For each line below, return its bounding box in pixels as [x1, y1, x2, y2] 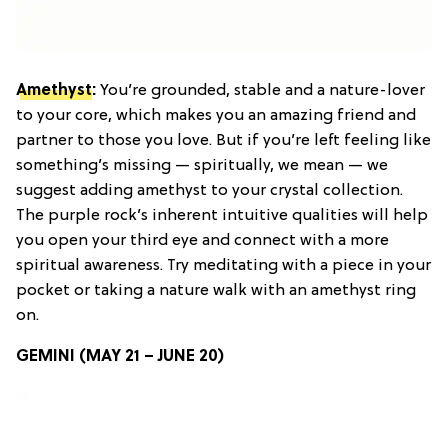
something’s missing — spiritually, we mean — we [16, 156, 388, 175]
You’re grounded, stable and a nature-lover [96, 81, 425, 100]
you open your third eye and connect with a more [16, 231, 389, 250]
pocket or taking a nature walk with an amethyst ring [16, 281, 416, 300]
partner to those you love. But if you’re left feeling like [16, 131, 431, 150]
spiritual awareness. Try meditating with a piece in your [16, 256, 431, 275]
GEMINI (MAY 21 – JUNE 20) [16, 347, 224, 366]
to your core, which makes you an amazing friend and [16, 106, 416, 125]
